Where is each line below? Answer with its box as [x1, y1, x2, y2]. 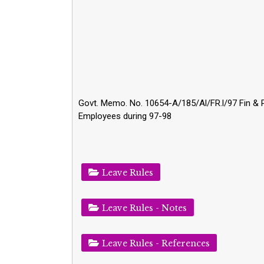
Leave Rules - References [102, 237, 210, 249]
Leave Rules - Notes [102, 202, 187, 213]
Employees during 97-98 [78, 110, 171, 121]
